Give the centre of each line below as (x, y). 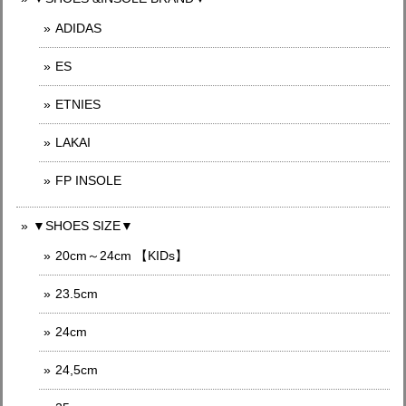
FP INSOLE (88, 180)
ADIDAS (78, 28)
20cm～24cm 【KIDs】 (121, 256)
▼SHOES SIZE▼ (83, 226)
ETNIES (78, 104)
